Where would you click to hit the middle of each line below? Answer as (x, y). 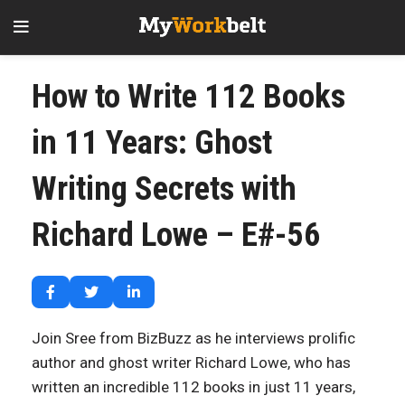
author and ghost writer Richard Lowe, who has (191, 363)
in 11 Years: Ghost (152, 142)
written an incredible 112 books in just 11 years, (193, 387)
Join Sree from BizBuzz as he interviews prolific (193, 338)
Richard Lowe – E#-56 (176, 235)
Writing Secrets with (164, 188)
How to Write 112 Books (188, 96)
